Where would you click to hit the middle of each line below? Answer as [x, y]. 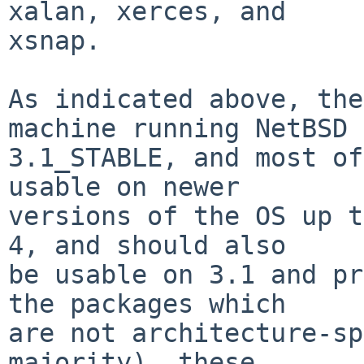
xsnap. [54, 40]
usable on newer [124, 186]
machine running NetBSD [178, 128]
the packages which [147, 303]
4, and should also [147, 245]
